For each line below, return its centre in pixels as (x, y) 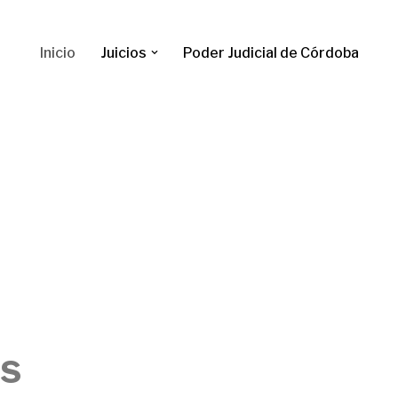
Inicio (57, 52)
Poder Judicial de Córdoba (271, 52)
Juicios (123, 52)
